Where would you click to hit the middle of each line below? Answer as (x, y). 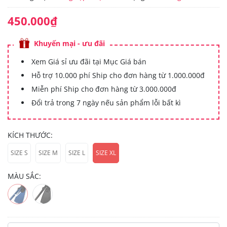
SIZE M (48, 153)
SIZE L (77, 153)
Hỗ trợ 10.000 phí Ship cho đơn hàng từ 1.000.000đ (118, 75)
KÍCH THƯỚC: (30, 135)
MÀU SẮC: (24, 176)
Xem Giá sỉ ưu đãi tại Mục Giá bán (89, 61)
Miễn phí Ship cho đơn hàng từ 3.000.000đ (104, 89)
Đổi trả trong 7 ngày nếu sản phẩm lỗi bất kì (106, 102)
